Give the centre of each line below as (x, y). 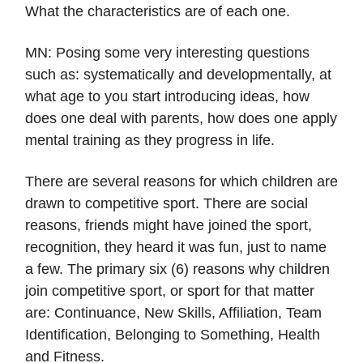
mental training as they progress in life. (150, 141)
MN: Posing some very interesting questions (167, 53)
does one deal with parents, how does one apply (181, 119)
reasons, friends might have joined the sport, (169, 226)
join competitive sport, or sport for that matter (170, 291)
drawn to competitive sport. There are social (167, 204)
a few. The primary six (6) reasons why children (177, 269)
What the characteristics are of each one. (158, 12)
